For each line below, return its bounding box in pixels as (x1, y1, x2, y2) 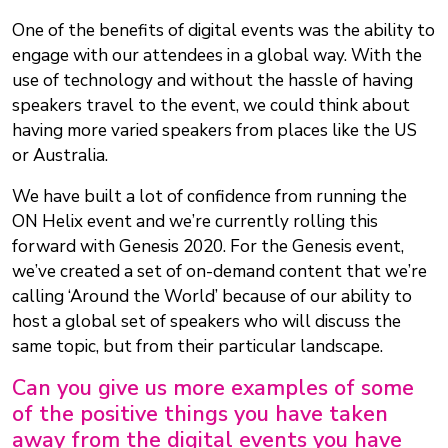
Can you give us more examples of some (12, 373, 414, 404)
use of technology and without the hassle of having (12, 69, 413, 93)
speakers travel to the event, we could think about (12, 94, 410, 118)
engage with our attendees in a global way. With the (12, 44, 422, 68)
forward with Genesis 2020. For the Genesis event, (12, 235, 404, 259)
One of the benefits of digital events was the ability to (12, 19, 435, 43)
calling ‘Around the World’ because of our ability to (12, 285, 412, 309)
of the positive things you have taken (12, 399, 388, 430)
